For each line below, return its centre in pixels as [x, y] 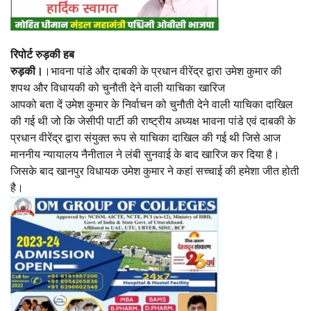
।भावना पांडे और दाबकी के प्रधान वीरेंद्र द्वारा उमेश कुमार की [162, 72]
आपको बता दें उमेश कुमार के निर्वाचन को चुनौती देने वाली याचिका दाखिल [152, 105]
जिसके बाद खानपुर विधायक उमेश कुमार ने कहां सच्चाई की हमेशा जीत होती [155, 171]
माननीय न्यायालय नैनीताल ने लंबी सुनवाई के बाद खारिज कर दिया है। [145, 155]
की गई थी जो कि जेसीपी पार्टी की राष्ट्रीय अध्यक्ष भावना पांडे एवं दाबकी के [153, 121]
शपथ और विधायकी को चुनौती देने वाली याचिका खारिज [118, 88]
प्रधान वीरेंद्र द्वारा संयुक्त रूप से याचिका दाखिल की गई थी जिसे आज [145, 138]
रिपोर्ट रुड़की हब [42, 55]
